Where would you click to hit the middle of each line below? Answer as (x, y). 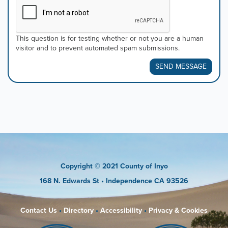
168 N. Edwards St (70, 181)
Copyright (77, 166)
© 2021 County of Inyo (131, 166)
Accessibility (121, 210)
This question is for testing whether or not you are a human (110, 39)
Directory (79, 210)
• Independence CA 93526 (145, 181)
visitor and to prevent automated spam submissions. (98, 48)
